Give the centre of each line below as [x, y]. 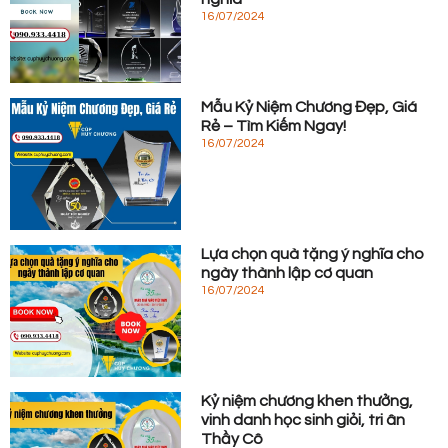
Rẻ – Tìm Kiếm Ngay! [274, 126]
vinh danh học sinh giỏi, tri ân [303, 419]
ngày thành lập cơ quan [287, 273]
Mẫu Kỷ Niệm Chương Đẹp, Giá [309, 107]
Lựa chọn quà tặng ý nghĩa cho [313, 254]
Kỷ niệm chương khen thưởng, [307, 400]
